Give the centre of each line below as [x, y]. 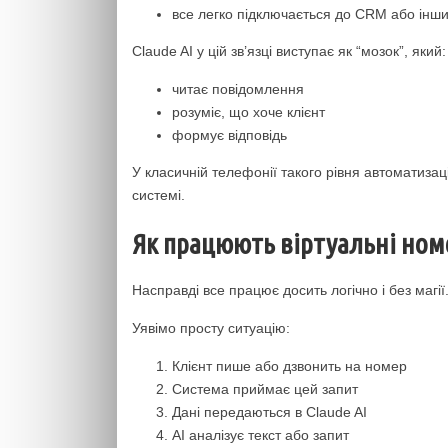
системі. [158, 195]
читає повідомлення [238, 89]
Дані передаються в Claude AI [269, 412]
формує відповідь [229, 135]
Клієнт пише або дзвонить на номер [289, 366]
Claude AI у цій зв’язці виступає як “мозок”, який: [289, 51]
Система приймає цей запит [265, 389]
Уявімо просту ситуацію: [211, 328]
